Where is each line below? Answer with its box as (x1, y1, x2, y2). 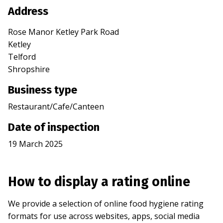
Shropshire (8, 64, 50, 75)
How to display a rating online (8, 174, 190, 190)
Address (8, 4, 48, 18)
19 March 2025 (8, 138, 63, 150)
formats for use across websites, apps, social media (8, 211, 200, 222)
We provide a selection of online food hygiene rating (8, 198, 204, 210)
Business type (8, 83, 77, 97)
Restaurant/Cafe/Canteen (8, 101, 104, 112)
